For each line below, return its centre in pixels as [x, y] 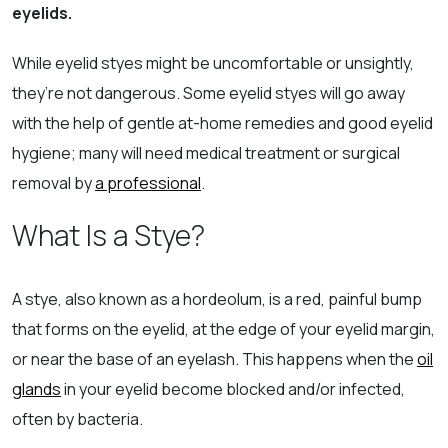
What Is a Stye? [111, 234]
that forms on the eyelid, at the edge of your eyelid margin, [223, 328]
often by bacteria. [79, 418]
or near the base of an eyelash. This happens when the [214, 358]
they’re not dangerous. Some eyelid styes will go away [208, 92]
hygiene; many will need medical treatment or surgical [206, 152]
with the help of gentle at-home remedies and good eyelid [222, 122]
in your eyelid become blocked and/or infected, [233, 388]
